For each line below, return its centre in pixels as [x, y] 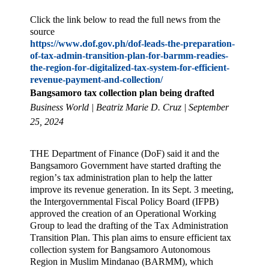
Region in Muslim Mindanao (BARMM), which [122, 261]
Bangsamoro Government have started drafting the [125, 165]
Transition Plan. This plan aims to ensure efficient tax [131, 237]
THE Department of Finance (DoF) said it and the [125, 153]
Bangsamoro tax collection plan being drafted [122, 93]
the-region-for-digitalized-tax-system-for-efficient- [130, 68]
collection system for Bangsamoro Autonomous [120, 249]
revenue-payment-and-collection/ [96, 80]
